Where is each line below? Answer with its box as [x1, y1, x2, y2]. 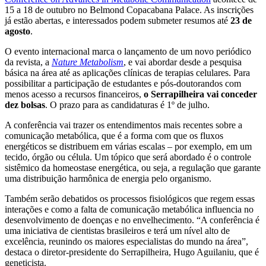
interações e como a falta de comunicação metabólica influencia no [5, 204, 254, 214]
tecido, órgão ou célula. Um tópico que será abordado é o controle [5, 151, 251, 162]
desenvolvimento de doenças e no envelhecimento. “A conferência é [5, 214, 259, 225]
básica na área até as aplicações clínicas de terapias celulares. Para [5, 67, 250, 78]
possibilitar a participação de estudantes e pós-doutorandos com [5, 78, 241, 88]
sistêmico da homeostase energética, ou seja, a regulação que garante [5, 162, 261, 173]
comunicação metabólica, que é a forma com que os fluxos [5, 130, 223, 141]
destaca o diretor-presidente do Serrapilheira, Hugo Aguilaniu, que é [5, 246, 259, 257]
